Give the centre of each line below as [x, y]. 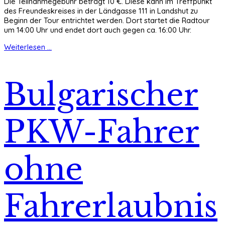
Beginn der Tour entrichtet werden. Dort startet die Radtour [107, 20]
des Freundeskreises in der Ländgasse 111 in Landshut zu [101, 11]
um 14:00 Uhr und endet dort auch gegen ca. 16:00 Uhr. [98, 30]
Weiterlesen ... [28, 47]
